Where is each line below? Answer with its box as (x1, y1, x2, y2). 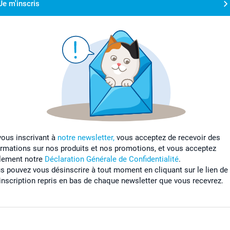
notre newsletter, (57, 132, 114, 142)
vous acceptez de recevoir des (114, 132, 220, 142)
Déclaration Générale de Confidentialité (45, 154, 179, 164)
